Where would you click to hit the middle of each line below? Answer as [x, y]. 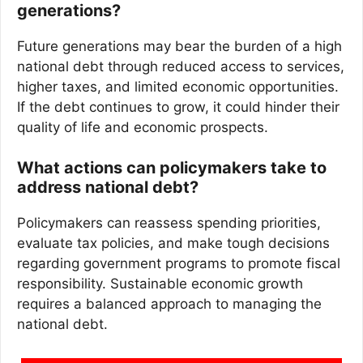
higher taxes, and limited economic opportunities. [178, 86]
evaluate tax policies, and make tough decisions [173, 243]
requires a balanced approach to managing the [169, 304]
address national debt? [108, 188]
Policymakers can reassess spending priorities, [169, 223]
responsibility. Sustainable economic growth [160, 284]
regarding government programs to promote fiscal [179, 264]
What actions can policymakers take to [172, 168]
